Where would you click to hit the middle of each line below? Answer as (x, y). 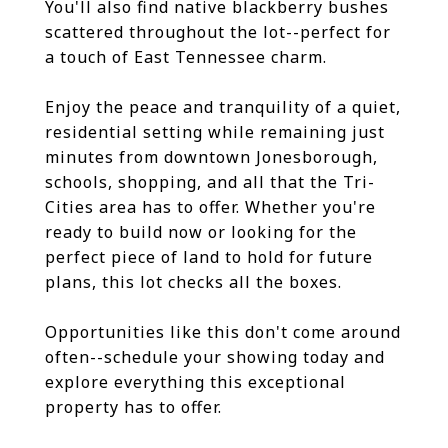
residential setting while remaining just (215, 132)
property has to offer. (133, 407)
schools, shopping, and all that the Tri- (210, 182)
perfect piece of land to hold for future (209, 257)
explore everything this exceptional (195, 382)
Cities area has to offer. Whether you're (210, 207)
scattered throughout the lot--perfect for (218, 32)
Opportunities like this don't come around (223, 332)
